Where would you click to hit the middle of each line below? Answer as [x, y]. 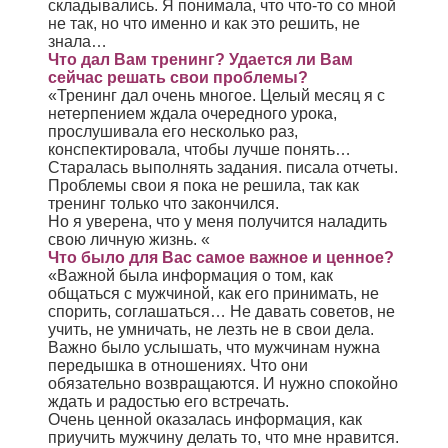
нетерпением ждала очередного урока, [192, 113]
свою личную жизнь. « [129, 239]
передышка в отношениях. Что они [178, 365]
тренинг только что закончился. [163, 203]
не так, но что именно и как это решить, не [204, 23]
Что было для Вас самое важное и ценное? [221, 257]
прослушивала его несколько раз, [173, 131]
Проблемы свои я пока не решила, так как [203, 185]
